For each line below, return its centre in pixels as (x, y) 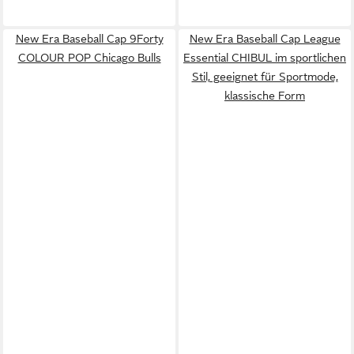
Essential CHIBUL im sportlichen (265, 57)
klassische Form (265, 95)
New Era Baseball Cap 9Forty (89, 38)
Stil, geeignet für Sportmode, (265, 76)
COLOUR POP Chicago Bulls (89, 57)
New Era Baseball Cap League (265, 38)
